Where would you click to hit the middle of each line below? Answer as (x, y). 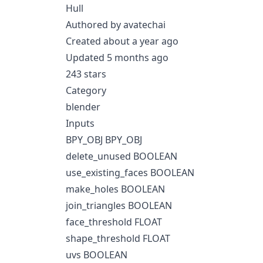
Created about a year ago (122, 41)
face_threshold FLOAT (114, 222)
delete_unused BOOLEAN (122, 156)
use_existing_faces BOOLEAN (130, 173)
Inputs (80, 123)
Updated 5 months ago (117, 58)
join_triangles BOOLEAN (119, 205)
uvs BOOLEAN (97, 255)
